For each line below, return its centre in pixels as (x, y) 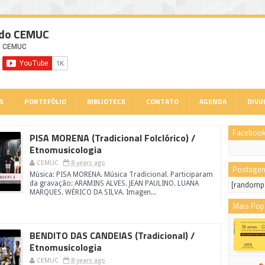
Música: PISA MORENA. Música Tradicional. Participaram (121, 174)
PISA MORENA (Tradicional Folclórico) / (112, 138)
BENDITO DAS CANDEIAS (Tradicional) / (112, 235)
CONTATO (162, 101)
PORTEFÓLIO (45, 101)
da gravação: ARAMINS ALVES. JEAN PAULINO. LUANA (114, 183)
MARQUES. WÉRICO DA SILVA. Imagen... (93, 192)
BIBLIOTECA (106, 101)
